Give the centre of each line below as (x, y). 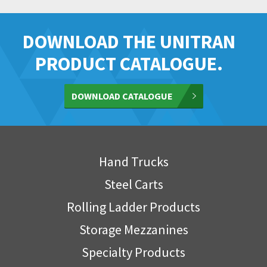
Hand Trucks (133, 162)
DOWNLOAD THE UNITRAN (129, 42)
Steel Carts (133, 184)
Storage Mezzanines (133, 229)
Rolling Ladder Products (133, 207)
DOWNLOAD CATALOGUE (123, 96)
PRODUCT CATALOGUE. (129, 64)
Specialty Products (133, 252)
